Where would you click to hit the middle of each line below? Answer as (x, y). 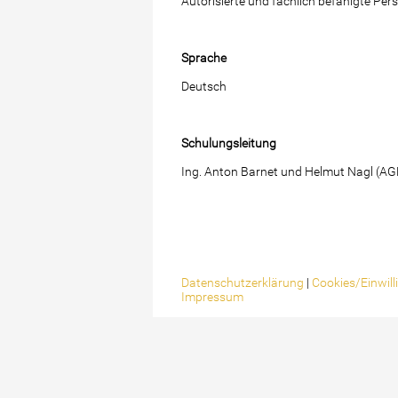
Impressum (212, 297)
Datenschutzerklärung (243, 283)
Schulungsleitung (229, 143)
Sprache (204, 58)
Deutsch (204, 87)
